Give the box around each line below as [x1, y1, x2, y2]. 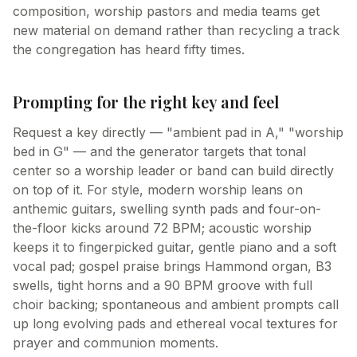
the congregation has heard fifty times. [13, 41, 245, 57]
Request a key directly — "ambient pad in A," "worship [13, 124, 343, 140]
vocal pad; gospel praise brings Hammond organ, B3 [13, 258, 331, 274]
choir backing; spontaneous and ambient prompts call [13, 296, 339, 312]
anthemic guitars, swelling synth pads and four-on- [13, 201, 321, 217]
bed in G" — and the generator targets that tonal [13, 143, 306, 159]
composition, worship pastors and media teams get [13, 3, 320, 19]
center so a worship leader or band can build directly [13, 163, 334, 178]
